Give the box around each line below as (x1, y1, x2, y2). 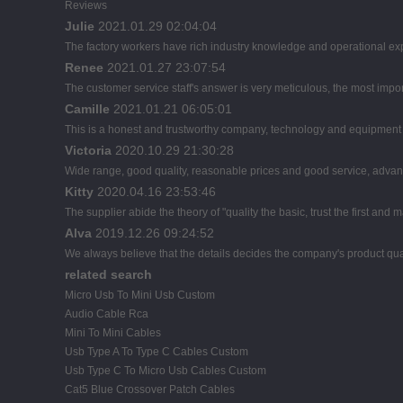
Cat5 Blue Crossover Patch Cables (65, 382, 235, 396)
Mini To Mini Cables (65, 326, 161, 339)
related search (65, 266, 152, 282)
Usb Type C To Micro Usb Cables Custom (65, 363, 266, 377)
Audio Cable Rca (65, 307, 148, 320)
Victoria (65, 142, 112, 157)
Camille (65, 101, 110, 116)
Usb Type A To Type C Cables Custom (65, 345, 248, 358)
